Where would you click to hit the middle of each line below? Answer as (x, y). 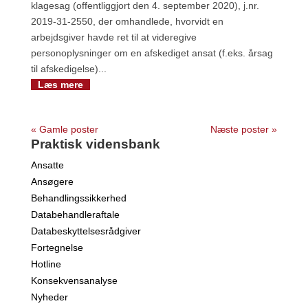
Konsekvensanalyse (74, 281)
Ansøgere (52, 182)
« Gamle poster (64, 130)
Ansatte (47, 165)
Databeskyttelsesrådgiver (86, 231)
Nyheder (49, 297)
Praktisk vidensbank (95, 144)
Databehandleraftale (75, 215)
